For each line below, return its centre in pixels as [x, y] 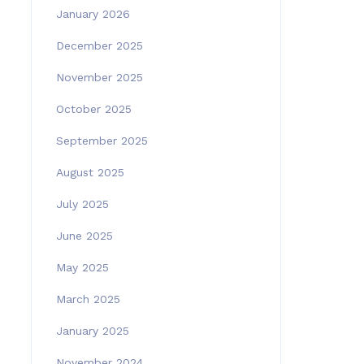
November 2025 [99, 77]
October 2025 [93, 109]
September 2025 [102, 141]
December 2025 [99, 45]
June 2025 [84, 236]
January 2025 [92, 331]
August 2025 [90, 172]
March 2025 [88, 299]
